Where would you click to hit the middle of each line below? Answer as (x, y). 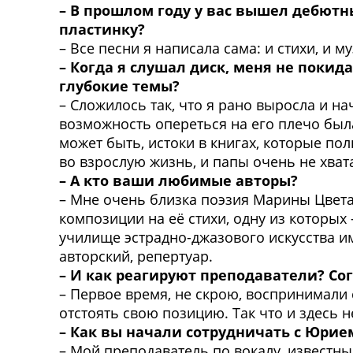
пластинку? (102, 29)
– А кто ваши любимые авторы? (178, 180)
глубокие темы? (119, 85)
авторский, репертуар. (136, 256)
